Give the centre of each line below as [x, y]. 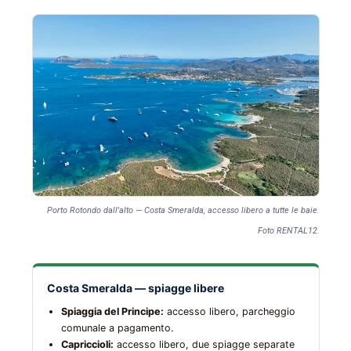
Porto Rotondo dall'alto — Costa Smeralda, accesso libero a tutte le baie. [183, 211]
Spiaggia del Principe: [112, 312]
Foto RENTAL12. [288, 231]
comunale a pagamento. [117, 328]
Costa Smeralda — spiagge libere [135, 288]
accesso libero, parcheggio [229, 312]
